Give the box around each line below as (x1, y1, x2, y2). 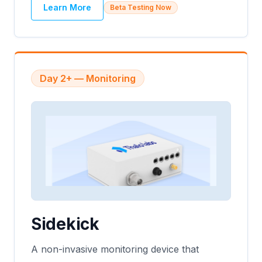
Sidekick (31, 213, 99, 234)
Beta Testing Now (110, 2, 171, 12)
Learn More (43, 2, 91, 12)
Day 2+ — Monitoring (40, 73, 136, 84)
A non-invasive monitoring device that (31, 243, 199, 255)
